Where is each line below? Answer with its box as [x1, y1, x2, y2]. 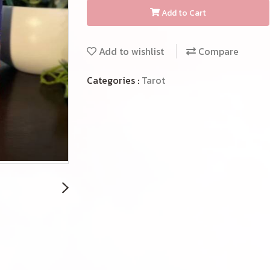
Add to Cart [161, 6, 206, 19]
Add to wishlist [96, 44, 164, 58]
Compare [196, 44, 239, 58]
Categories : [87, 73, 142, 87]
